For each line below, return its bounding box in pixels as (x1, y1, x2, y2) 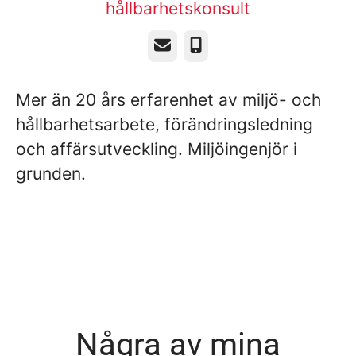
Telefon (188, 37, 234, 53)
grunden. (16, 164, 91, 184)
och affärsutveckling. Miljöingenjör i (16, 139, 297, 159)
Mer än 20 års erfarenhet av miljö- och (16, 90, 321, 110)
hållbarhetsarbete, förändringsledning (16, 114, 313, 134)
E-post (153, 37, 194, 53)
